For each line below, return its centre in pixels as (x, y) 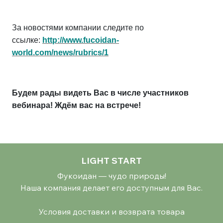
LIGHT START (111, 160)
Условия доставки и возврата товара (111, 211)
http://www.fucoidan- (81, 40)
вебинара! (33, 105)
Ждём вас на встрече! (98, 105)
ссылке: (26, 40)
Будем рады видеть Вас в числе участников (100, 93)
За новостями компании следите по (78, 27)
